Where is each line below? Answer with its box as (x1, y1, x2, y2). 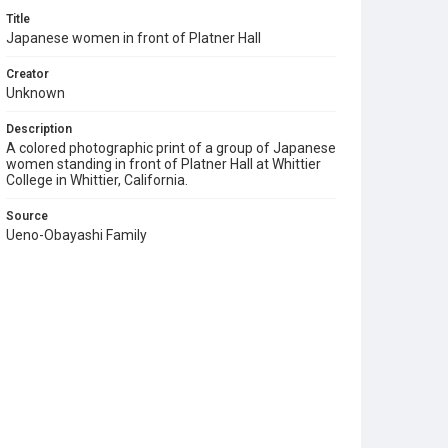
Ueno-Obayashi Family (6, 227, 147, 243)
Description (6, 122, 72, 136)
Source (6, 209, 48, 223)
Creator (6, 67, 49, 81)
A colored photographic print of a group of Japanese (6, 140, 336, 156)
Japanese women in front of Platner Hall (6, 30, 261, 46)
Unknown (6, 85, 65, 101)
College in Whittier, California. (6, 172, 188, 188)
